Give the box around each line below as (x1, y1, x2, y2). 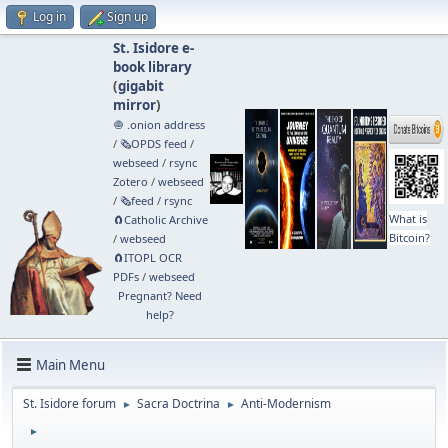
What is (388, 211, 427, 226)
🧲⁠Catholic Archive (112, 212, 208, 227)
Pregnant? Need (118, 288, 203, 303)
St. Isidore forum (23, 395, 116, 412)
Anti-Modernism (241, 395, 331, 412)
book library (112, 58, 192, 76)
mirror (112, 96, 156, 114)
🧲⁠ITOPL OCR (112, 250, 182, 265)
